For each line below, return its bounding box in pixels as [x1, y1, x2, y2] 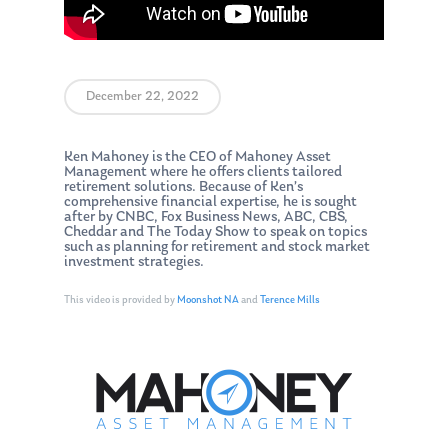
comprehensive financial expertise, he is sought [64, 195, 357, 211]
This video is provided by [64, 294, 177, 306]
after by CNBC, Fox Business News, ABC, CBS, [64, 210, 348, 226]
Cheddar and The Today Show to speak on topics [64, 225, 367, 241]
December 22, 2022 [86, 90, 199, 104]
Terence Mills [260, 294, 320, 306]
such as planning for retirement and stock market [64, 240, 370, 256]
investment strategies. [64, 255, 204, 271]
